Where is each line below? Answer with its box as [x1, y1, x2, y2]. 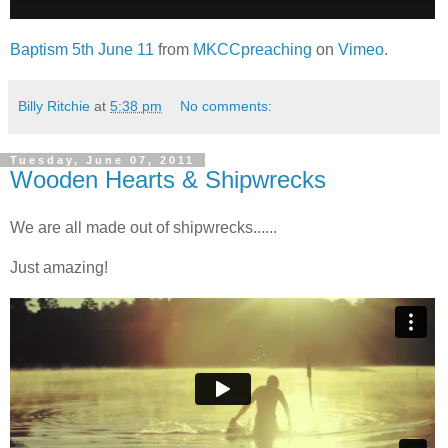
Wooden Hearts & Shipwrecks [10, 165, 326, 193]
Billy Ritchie [18, 97, 90, 114]
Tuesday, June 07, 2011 [10, 153, 195, 166]
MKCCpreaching [193, 40, 312, 58]
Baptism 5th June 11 [10, 40, 154, 58]
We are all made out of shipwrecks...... [10, 218, 277, 236]
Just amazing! [10, 258, 108, 276]
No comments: [180, 97, 273, 114]
